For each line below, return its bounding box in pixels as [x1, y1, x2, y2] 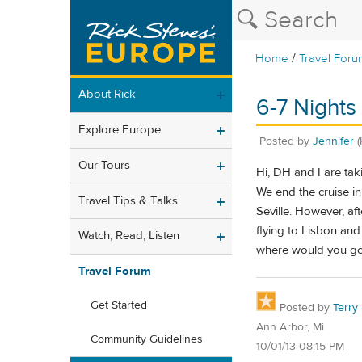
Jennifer [313, 133, 354, 149]
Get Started [90, 298, 147, 314]
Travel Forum [78, 263, 151, 280]
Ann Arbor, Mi [256, 319, 324, 335]
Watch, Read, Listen [78, 228, 179, 244]
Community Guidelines [90, 332, 203, 347]
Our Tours [78, 157, 130, 173]
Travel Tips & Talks [78, 192, 178, 208]
